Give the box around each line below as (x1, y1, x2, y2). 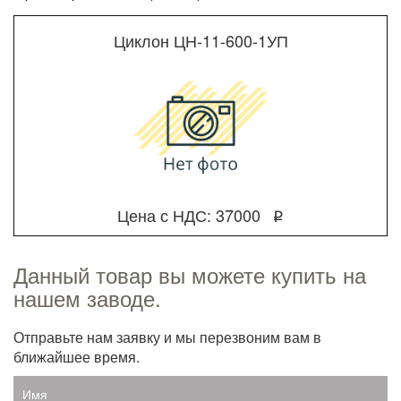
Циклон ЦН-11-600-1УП (113, 29, 288, 52)
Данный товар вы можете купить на (13, 259, 366, 290)
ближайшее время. (13, 346, 140, 367)
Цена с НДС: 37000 (117, 203, 260, 226)
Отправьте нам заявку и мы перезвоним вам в (13, 327, 321, 347)
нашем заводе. (13, 282, 161, 313)
